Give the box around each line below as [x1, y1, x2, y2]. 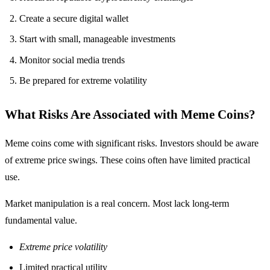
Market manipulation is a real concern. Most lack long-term [5, 198, 229, 209]
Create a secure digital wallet [19, 13, 128, 24]
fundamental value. [5, 215, 77, 226]
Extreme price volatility [19, 242, 107, 253]
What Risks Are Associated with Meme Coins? [5, 107, 256, 122]
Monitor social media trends [19, 54, 125, 65]
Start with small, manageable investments [19, 34, 175, 45]
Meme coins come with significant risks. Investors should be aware [5, 138, 259, 149]
